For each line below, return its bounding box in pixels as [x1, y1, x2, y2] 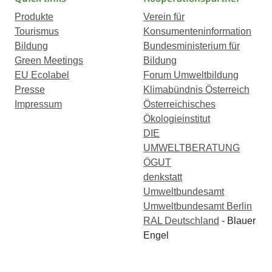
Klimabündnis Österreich [143, 84, 250, 95]
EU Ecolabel [15, 70, 69, 80]
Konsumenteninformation [143, 26, 251, 36]
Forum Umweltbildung [143, 70, 239, 80]
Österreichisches [143, 99, 216, 109]
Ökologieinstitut [143, 114, 210, 124]
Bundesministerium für [143, 41, 240, 51]
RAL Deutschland [143, 216, 219, 226]
